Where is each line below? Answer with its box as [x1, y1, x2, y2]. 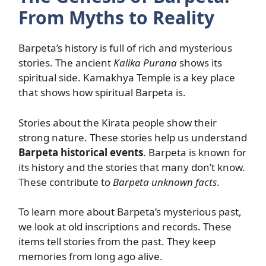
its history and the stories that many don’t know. [18, 160, 245, 174]
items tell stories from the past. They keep [18, 235, 216, 248]
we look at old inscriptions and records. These [18, 220, 232, 233]
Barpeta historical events [18, 145, 143, 159]
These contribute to [18, 175, 113, 189]
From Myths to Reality [18, 5, 214, 30]
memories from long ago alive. [18, 249, 163, 263]
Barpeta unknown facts [113, 175, 217, 189]
